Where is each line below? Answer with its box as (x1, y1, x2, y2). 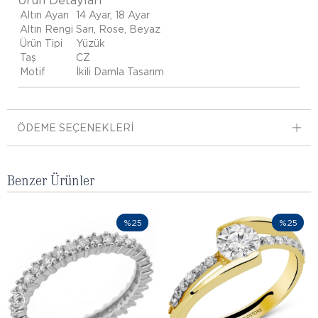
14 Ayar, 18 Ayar (76, 9, 150, 21)
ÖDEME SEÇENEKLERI (17, 122, 133, 133)
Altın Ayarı (20, 9, 69, 21)
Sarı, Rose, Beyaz (76, 23, 160, 35)
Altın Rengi (20, 23, 73, 35)
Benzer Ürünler (7, 171, 94, 188)
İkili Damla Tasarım (76, 66, 164, 77)
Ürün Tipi (20, 38, 62, 49)
